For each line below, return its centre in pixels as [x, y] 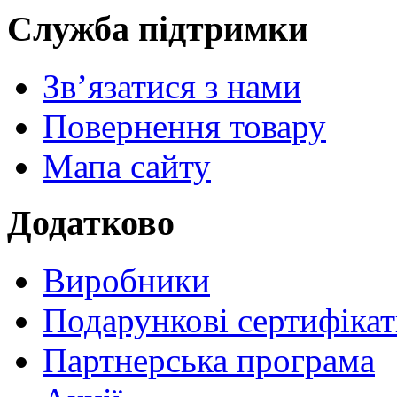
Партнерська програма [209, 361]
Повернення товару [184, 126]
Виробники [126, 281]
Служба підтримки [158, 29]
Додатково [91, 223]
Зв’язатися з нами [172, 86]
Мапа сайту [127, 166]
